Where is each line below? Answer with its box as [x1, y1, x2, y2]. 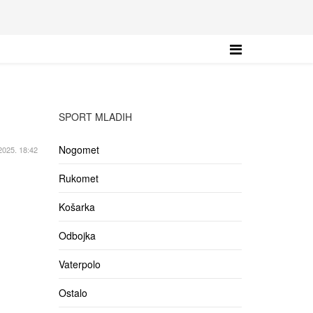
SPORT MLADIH [58, 110, 132, 124]
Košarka [58, 200, 95, 214]
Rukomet [58, 171, 99, 185]
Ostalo [58, 286, 87, 300]
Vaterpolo [58, 257, 101, 271]
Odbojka [58, 228, 96, 242]
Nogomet [58, 143, 99, 156]
